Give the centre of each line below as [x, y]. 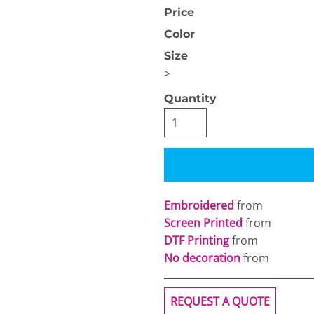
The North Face [261, 121]
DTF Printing [197, 240]
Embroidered [199, 205]
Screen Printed [203, 223]
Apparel [157, 131]
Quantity [190, 98]
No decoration [202, 258]
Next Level [157, 121]
